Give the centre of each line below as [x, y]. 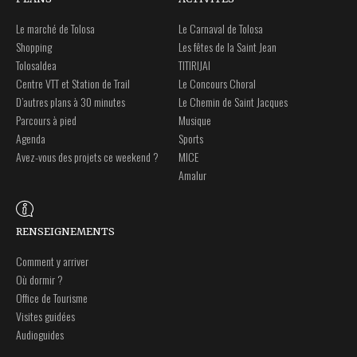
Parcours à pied [46, 120]
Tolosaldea [36, 65]
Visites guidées [45, 316]
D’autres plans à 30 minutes [71, 102]
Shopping [34, 47]
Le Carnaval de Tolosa [221, 29]
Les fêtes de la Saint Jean [228, 47]
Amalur [192, 175]
